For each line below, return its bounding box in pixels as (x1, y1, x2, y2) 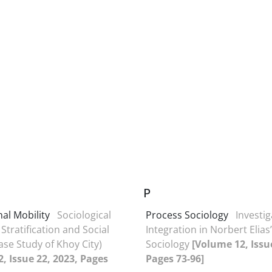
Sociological (57, 208, 111, 222)
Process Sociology (146, 208, 228, 222)
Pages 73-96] (146, 251, 204, 265)
